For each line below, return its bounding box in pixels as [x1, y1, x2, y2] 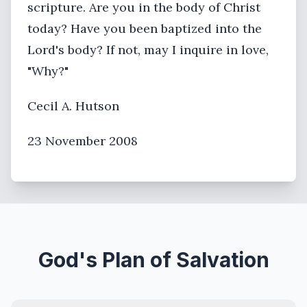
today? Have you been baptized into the [27, 21, 262, 36]
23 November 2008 [27, 133, 138, 149]
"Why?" [27, 63, 69, 79]
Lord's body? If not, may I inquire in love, [27, 42, 269, 58]
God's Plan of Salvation [38, 247, 269, 272]
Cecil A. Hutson [27, 98, 119, 114]
